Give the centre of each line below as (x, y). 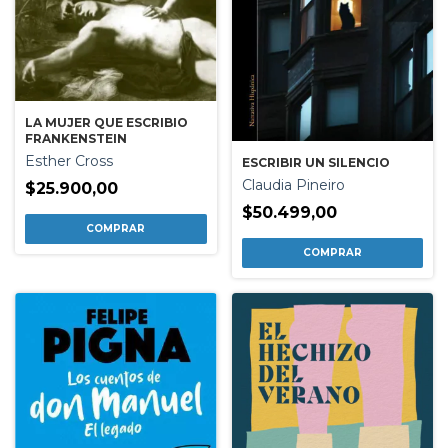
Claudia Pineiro (293, 185)
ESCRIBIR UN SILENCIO (315, 163)
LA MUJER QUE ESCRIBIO (106, 123)
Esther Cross (69, 161)
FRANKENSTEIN (76, 139)
